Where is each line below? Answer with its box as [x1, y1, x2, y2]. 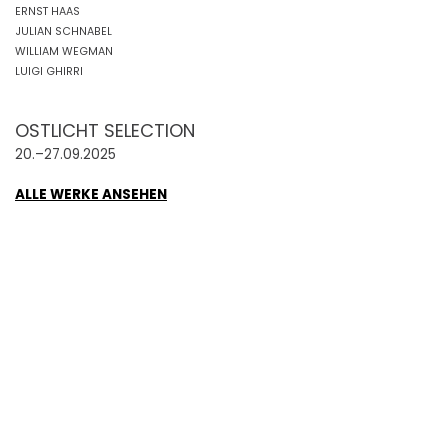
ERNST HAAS [15, 4, 80, 19]
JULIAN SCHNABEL [15, 24, 112, 39]
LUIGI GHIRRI [15, 64, 83, 79]
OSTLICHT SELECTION [15, 118, 195, 143]
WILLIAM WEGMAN [15, 44, 113, 59]
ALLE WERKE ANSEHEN [15, 185, 167, 204]
